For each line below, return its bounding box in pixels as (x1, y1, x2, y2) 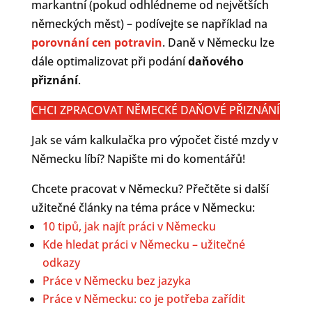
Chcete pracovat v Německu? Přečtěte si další (31, 180, 269, 196)
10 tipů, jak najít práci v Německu (42, 218, 216, 234)
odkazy (42, 254, 80, 270)
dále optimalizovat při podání (31, 53, 188, 69)
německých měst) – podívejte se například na (31, 15, 267, 31)
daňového (187, 53, 244, 69)
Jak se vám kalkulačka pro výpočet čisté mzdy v (31, 132, 278, 148)
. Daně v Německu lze (162, 34, 274, 50)
